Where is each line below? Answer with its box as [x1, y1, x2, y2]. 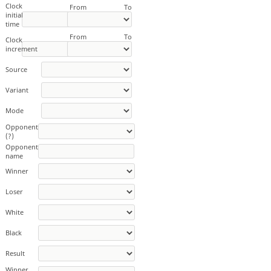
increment [5, 44, 38, 54]
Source [5, 65, 27, 74]
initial [5, 10, 23, 20]
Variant [5, 85, 28, 95]
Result [5, 249, 25, 258]
